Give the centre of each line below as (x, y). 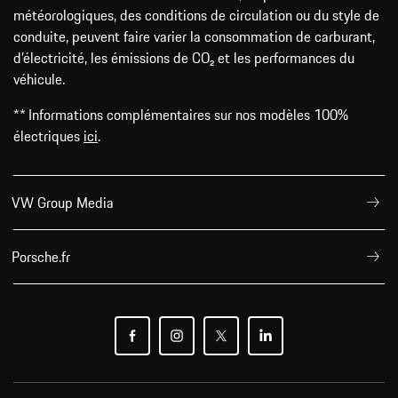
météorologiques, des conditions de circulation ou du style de (196, 16)
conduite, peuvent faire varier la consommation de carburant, (194, 37)
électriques (48, 136)
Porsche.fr (41, 257)
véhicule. (39, 80)
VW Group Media (63, 203)
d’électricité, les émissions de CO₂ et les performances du (184, 58)
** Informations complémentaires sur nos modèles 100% (181, 115)
